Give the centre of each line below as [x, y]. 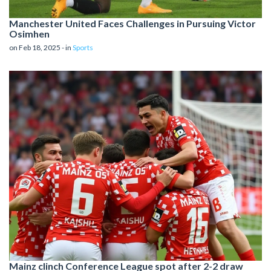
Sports [83, 48]
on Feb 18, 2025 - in [41, 48]
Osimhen [29, 34]
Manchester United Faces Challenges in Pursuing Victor [132, 24]
